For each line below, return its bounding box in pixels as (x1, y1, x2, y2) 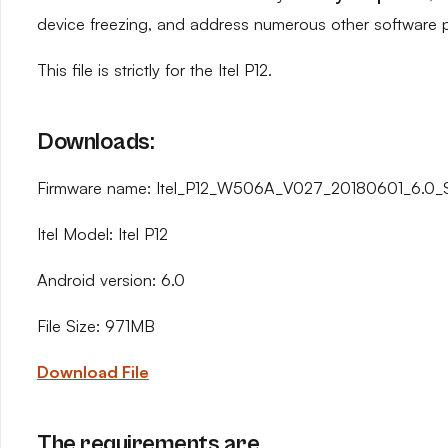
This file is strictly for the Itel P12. (37, 60, 272, 80)
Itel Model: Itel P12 (37, 224, 168, 244)
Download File (37, 362, 149, 382)
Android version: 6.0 (37, 270, 185, 290)
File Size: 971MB (37, 316, 155, 336)
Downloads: (37, 128, 155, 156)
